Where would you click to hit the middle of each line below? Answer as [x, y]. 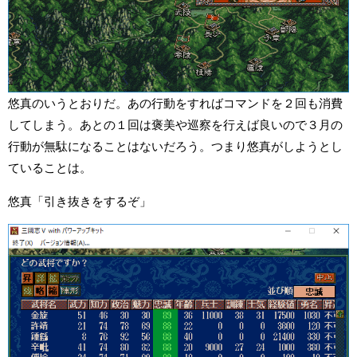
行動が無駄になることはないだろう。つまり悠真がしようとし [175, 146]
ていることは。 [50, 167]
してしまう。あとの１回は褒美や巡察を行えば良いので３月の [175, 124]
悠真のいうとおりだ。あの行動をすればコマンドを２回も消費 [175, 103]
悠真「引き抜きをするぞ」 [80, 201]
